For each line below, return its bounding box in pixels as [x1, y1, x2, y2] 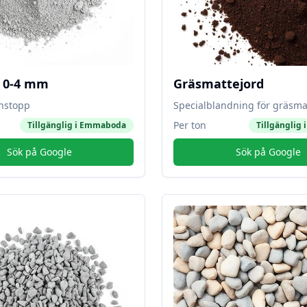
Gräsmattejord [173, 75, 264, 92]
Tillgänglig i [27, 119, 79, 131]
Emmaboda [79, 119, 126, 131]
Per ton [173, 119, 206, 132]
